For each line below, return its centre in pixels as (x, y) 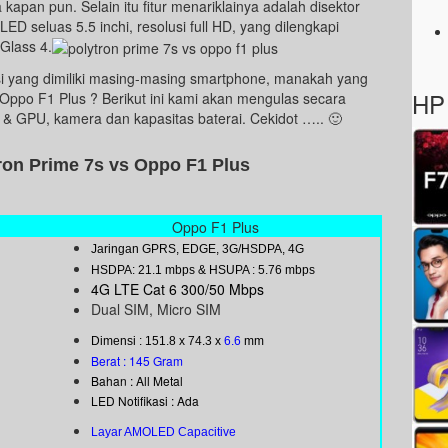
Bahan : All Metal (137, 381)
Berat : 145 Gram (137, 361)
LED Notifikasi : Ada (145, 401)
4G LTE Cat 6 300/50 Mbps (177, 289)
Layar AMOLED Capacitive (163, 432)
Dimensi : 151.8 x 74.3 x (157, 341)
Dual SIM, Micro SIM (156, 309)
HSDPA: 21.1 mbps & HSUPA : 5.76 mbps (203, 270)
